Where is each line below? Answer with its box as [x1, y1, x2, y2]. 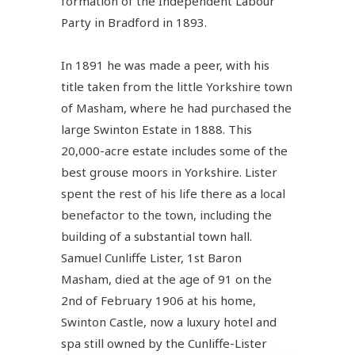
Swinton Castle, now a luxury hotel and [61, 313, 277, 330]
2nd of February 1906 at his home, [61, 292, 257, 308]
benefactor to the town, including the [61, 206, 273, 223]
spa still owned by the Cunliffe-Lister [61, 334, 268, 351]
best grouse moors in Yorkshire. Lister [61, 163, 278, 180]
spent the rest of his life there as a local [61, 185, 286, 201]
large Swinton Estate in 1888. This [61, 120, 253, 137]
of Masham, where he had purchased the [61, 99, 292, 116]
